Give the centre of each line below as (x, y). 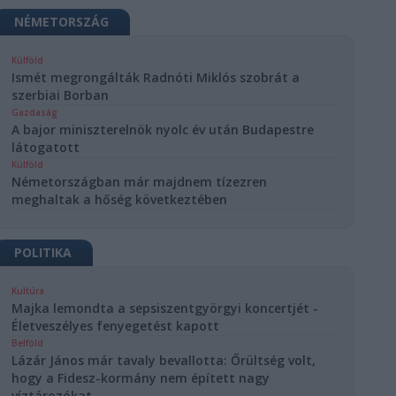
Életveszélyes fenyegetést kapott (116, 326)
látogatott (46, 147)
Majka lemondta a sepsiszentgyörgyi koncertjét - (165, 308)
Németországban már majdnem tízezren (140, 182)
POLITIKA (43, 252)
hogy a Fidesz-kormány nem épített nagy (141, 378)
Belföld (28, 343)
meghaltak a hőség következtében (120, 199)
